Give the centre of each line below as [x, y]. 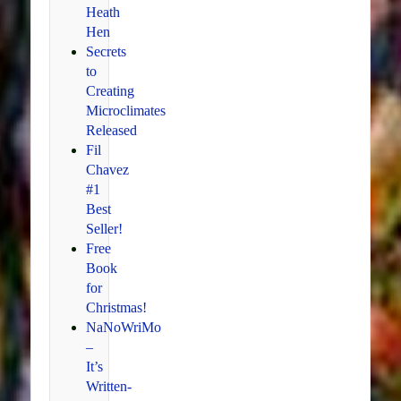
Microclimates [125, 110]
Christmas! [116, 307]
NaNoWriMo [123, 327]
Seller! [104, 228]
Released [111, 130]
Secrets [106, 51]
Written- [108, 386]
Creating [110, 90]
